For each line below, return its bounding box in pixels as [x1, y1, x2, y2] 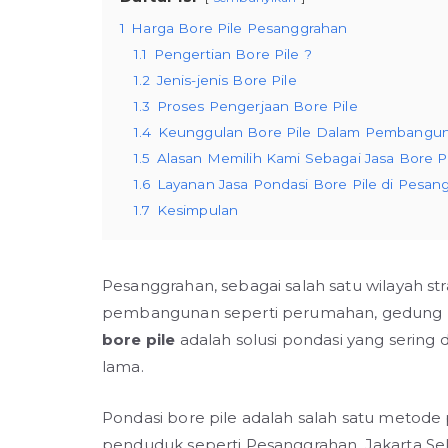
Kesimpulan [156, 202, 239, 218]
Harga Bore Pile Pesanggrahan [131, 20, 348, 36]
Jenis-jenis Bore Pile [156, 72, 297, 88]
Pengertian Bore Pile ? [153, 46, 312, 62]
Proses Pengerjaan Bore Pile [156, 98, 358, 114]
